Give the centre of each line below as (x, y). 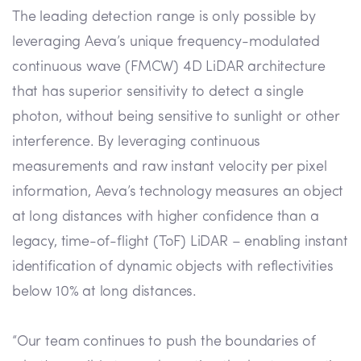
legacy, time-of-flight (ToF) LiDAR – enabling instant (180, 243)
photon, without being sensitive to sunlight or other (176, 118)
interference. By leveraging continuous (137, 143)
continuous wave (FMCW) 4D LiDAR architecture (169, 68)
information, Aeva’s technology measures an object (178, 193)
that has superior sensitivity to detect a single (158, 93)
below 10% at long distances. (104, 293)
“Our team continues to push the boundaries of (164, 342)
